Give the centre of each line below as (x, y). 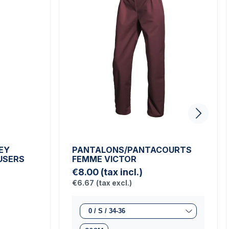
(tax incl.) (122, 172)
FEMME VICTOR (104, 159)
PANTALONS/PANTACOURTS (132, 150)
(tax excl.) (114, 183)
